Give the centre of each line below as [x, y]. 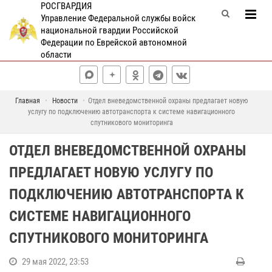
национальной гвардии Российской [109, 30]
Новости [65, 101]
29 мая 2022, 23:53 [55, 262]
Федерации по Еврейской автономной [114, 42]
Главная [28, 101]
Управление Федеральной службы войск [118, 18]
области [56, 55]
